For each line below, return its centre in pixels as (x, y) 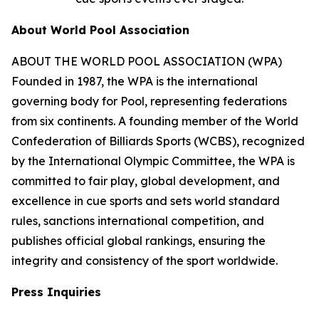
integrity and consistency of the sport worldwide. (145, 260)
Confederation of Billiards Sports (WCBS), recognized (158, 141)
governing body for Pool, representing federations (149, 101)
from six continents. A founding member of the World (155, 121)
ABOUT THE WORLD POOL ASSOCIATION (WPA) (147, 61)
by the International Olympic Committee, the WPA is (153, 161)
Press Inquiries (56, 292)
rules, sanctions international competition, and (138, 220)
